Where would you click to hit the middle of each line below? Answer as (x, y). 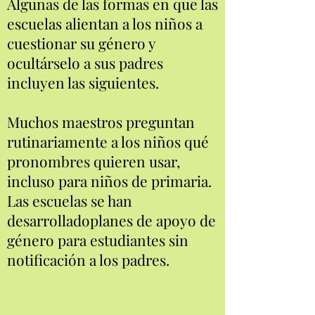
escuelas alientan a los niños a (105, 23)
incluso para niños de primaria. (109, 181)
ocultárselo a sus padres (85, 63)
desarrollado (49, 220)
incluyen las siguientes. (83, 82)
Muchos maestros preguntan (101, 122)
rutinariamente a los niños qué (108, 141)
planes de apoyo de (153, 220)
